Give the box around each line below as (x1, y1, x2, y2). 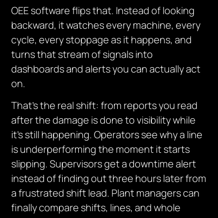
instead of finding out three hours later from (11, 172, 207, 185)
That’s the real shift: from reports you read (11, 99, 198, 112)
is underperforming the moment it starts (11, 143, 190, 156)
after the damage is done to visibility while (11, 113, 196, 127)
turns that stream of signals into (11, 48, 153, 61)
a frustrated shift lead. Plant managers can (11, 186, 200, 200)
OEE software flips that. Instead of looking (11, 4, 195, 17)
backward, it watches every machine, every (11, 18, 201, 32)
